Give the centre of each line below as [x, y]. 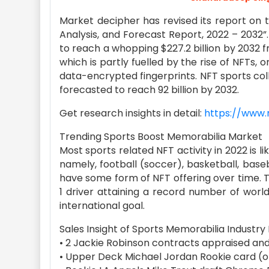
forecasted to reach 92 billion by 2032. [149, 90]
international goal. [102, 206]
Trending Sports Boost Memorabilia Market [161, 137]
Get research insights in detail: [132, 113]
